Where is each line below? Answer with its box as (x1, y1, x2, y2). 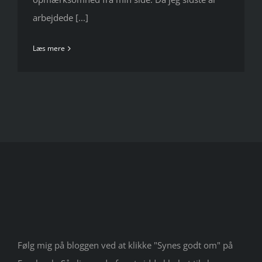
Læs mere (33, 43, 65, 54)
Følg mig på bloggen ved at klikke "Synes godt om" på (18, 239, 233, 251)
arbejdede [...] (33, 12, 88, 24)
